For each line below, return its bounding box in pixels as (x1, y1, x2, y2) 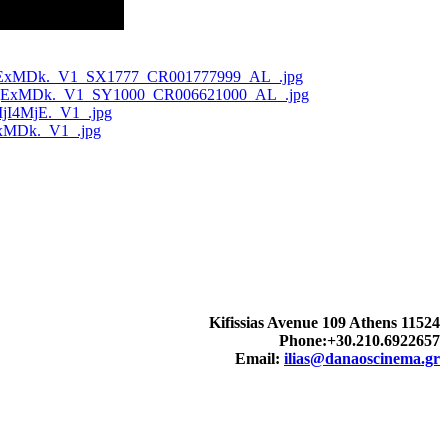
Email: (235, 349, 284, 367)
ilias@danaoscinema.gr (284, 349, 440, 367)
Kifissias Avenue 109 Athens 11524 (209, 313, 440, 331)
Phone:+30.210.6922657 (279, 331, 440, 349)
